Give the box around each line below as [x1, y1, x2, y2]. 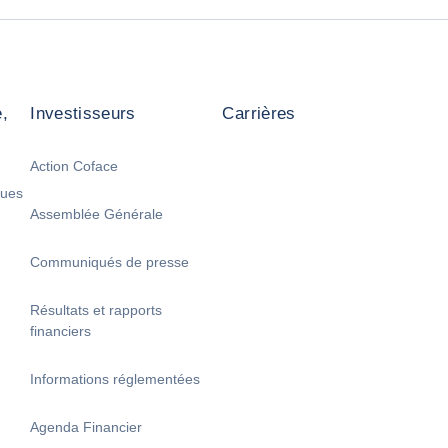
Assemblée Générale [30, 205, 164, 222]
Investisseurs [30, 104, 136, 123]
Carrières [222, 104, 296, 123]
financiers [30, 322, 92, 339]
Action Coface [30, 157, 119, 174]
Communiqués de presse [30, 253, 190, 270]
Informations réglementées [30, 370, 201, 387]
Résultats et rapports [30, 301, 163, 318]
